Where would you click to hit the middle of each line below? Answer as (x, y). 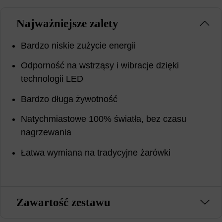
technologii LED (52, 79)
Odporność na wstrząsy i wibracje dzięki (100, 66)
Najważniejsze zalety (67, 23)
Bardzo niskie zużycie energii (79, 45)
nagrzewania (46, 133)
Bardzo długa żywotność (69, 99)
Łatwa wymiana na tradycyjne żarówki (96, 152)
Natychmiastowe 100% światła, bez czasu (104, 119)
